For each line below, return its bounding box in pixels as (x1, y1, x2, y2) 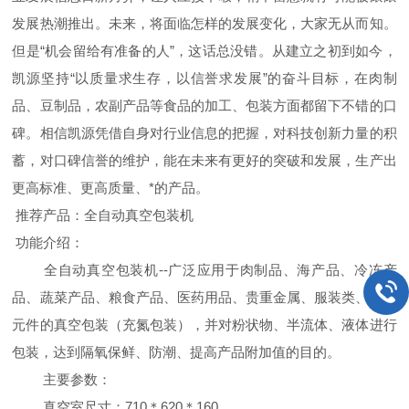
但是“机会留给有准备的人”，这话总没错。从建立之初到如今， (12, 43, 397, 58)
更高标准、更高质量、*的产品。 (12, 180, 210, 195)
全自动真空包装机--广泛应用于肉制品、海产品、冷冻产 (39, 262, 397, 278)
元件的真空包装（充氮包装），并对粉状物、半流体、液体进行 (12, 317, 397, 332)
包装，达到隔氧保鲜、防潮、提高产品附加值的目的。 (12, 344, 341, 360)
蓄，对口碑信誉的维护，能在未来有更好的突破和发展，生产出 (12, 152, 397, 168)
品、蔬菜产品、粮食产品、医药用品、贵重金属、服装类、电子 (12, 289, 397, 305)
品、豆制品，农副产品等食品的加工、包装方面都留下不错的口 (12, 98, 397, 113)
